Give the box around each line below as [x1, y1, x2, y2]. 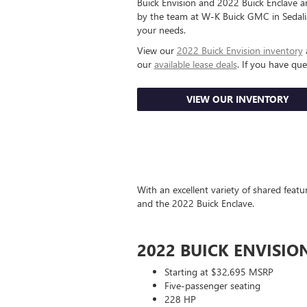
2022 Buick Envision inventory [176, 44, 303, 57]
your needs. [136, 23, 186, 36]
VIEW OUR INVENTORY [186, 93, 289, 106]
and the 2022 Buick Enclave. [136, 197, 254, 210]
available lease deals [153, 58, 237, 71]
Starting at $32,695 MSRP [164, 265, 273, 278]
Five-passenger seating [164, 279, 260, 292]
